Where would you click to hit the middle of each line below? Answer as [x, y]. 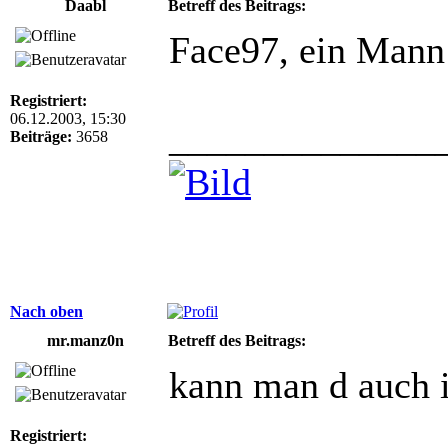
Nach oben [46, 311]
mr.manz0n [85, 340]
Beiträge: [41, 136]
